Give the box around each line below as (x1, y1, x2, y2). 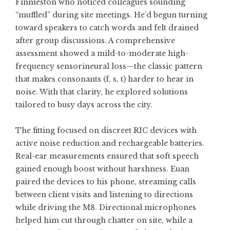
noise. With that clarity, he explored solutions (15, 87, 188, 97)
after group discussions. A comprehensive (15, 36, 175, 45)
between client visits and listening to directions (15, 190, 193, 199)
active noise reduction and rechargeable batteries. (15, 139, 204, 148)
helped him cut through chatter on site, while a (15, 216, 193, 225)
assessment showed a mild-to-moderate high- (15, 49, 188, 58)
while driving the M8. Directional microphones (15, 203, 196, 212)
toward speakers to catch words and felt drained (15, 23, 199, 32)
